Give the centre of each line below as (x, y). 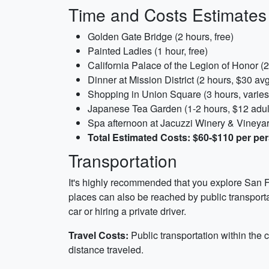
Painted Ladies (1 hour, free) (148, 51)
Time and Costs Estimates (168, 14)
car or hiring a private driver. (127, 211)
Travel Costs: (98, 235)
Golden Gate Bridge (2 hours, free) (161, 36)
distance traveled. (106, 249)
